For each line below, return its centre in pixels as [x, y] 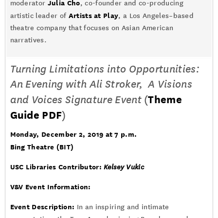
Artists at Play [93, 15]
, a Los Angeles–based [156, 16]
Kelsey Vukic [124, 167]
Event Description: [42, 207]
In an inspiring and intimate [122, 207]
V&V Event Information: [50, 187]
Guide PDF [36, 115]
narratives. [28, 40]
